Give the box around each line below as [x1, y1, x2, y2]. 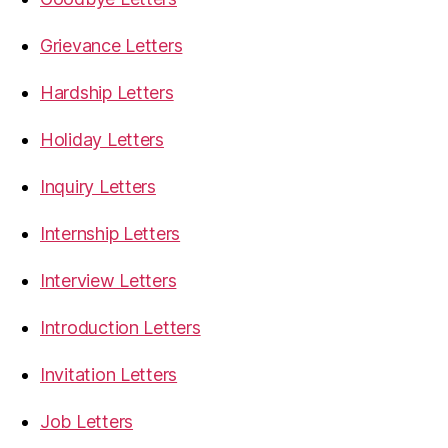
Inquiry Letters [40, 176, 156, 197]
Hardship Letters [40, 82, 174, 103]
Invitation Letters [40, 364, 178, 385]
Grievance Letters [40, 35, 183, 56]
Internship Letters [40, 223, 181, 244]
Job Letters [40, 411, 134, 432]
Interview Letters [40, 270, 177, 291]
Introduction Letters [40, 317, 201, 338]
